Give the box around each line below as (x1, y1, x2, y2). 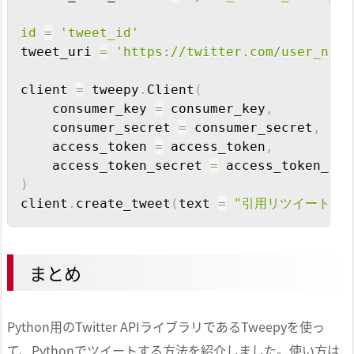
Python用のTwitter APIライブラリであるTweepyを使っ (7, 317, 325, 337)
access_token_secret (21, 158, 210, 174)
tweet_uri (21, 44, 100, 60)
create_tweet (76, 196, 171, 212)
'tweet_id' (60, 25, 139, 41)
